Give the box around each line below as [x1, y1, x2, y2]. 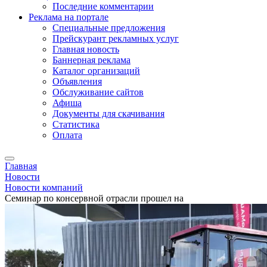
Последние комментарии [52, 1, 154, 11]
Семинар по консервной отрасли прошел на [5, 193, 184, 203]
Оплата [52, 130, 82, 140]
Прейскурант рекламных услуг [52, 33, 179, 44]
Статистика [52, 119, 100, 129]
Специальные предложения [52, 23, 165, 33]
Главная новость [52, 44, 119, 54]
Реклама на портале [29, 12, 108, 22]
